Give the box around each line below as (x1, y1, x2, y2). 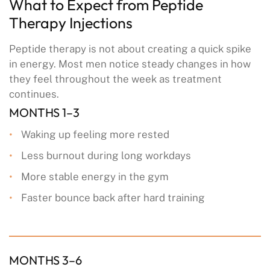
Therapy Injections (9, 13, 133, 33)
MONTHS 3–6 (9, 253, 82, 268)
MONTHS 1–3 (9, 105, 80, 121)
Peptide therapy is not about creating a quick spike (9, 43, 251, 55)
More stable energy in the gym (21, 171, 169, 183)
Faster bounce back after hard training (21, 192, 205, 204)
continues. (9, 88, 59, 101)
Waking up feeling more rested (21, 128, 169, 141)
